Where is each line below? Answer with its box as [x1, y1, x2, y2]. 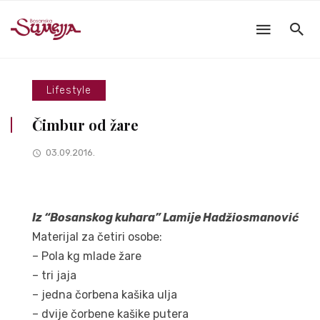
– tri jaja [32, 269, 76, 283]
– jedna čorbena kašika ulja [32, 288, 177, 302]
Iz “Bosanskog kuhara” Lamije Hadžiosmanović [32, 211, 299, 225]
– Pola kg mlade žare [32, 249, 141, 264]
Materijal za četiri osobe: [32, 230, 162, 244]
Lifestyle [46, 84, 91, 96]
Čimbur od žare [32, 115, 139, 134]
